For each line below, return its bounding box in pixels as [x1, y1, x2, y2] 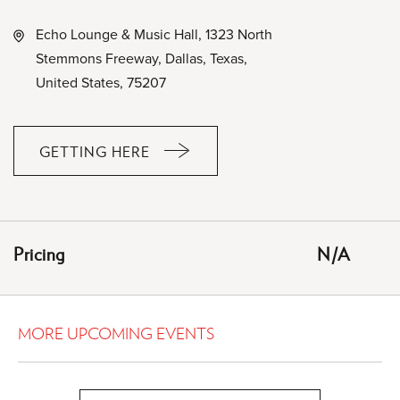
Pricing [13, 241, 65, 266]
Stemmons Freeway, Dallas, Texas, [36, 48, 247, 68]
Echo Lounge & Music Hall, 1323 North [36, 24, 272, 44]
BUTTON [93, 244, 156, 265]
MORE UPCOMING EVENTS [18, 321, 214, 344]
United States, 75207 [36, 72, 166, 92]
